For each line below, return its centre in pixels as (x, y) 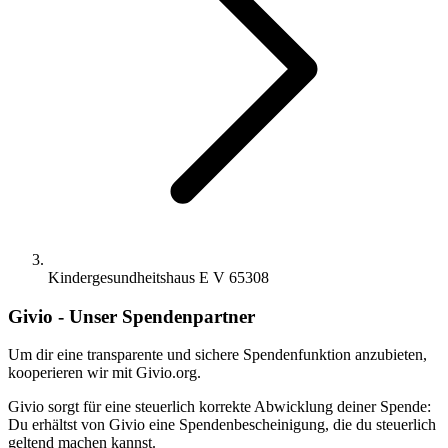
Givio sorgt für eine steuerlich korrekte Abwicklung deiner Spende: (219, 407)
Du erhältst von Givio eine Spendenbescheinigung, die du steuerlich (222, 425)
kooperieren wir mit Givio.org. (104, 373)
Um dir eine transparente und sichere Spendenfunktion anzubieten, (217, 355)
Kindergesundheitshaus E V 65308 (158, 277)
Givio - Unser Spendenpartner (131, 316)
